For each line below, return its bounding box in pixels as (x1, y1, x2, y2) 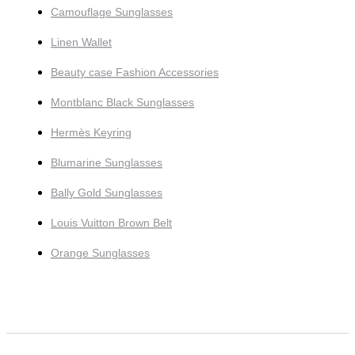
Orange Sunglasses (51, 246, 150, 260)
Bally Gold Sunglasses (51, 186, 162, 200)
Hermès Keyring (51, 126, 132, 139)
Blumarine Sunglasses (51, 156, 162, 170)
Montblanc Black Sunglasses (51, 96, 194, 109)
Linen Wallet (51, 36, 112, 49)
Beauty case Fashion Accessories (51, 66, 219, 79)
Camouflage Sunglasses (51, 6, 173, 19)
